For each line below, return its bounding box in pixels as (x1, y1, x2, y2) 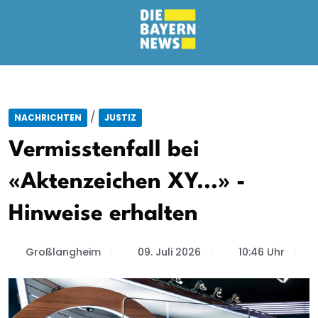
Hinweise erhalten (9, 203, 198, 225)
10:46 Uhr (238, 245, 285, 259)
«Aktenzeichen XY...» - (9, 171, 246, 193)
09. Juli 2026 (138, 245, 201, 259)
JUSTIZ (104, 111, 136, 124)
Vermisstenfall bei (9, 139, 199, 161)
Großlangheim (25, 245, 101, 259)
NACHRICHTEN (14, 111, 82, 124)
